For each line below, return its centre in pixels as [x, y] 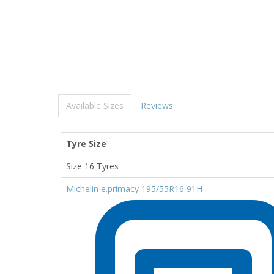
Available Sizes [95, 105]
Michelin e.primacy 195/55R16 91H [134, 188]
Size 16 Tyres [92, 166]
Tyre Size [86, 143]
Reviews [157, 105]
